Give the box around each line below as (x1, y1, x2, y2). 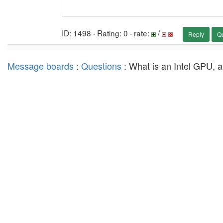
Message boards (7, 59, 74, 72)
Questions (81, 59, 121, 72)
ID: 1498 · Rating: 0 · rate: (62, 27, 151, 39)
